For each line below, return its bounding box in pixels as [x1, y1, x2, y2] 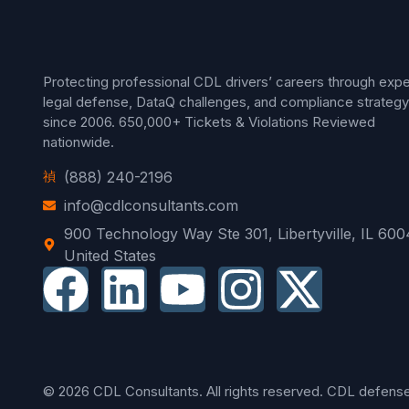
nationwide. [43, 133, 118, 152]
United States [63, 246, 156, 265]
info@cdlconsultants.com [63, 195, 238, 215]
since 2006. [43, 113, 119, 131]
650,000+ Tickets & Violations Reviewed [119, 113, 375, 131]
